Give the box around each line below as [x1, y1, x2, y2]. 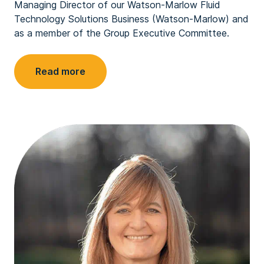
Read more [35, 65, 85, 77]
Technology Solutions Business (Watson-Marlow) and [14, 13, 249, 25]
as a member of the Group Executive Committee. [14, 27, 229, 39]
